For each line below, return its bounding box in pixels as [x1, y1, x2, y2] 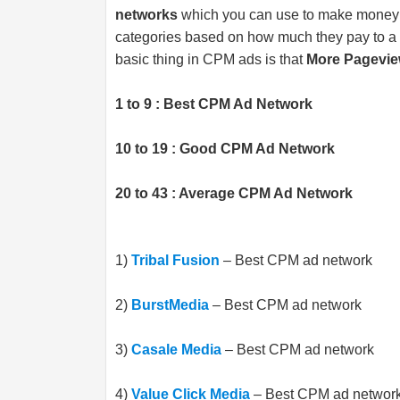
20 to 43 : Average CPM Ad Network [115, 186, 353, 201]
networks [115, 7, 178, 22]
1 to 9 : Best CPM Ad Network [115, 96, 312, 112]
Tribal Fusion [131, 253, 220, 268]
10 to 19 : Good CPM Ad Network [115, 141, 335, 156]
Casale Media [131, 342, 221, 357]
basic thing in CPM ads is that [115, 52, 306, 67]
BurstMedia [131, 297, 209, 312]
